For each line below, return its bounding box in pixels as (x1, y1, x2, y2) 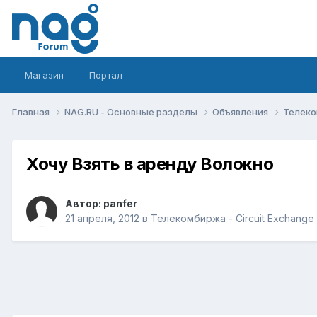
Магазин (25, 69, 64, 81)
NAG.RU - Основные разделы (64, 105, 200, 117)
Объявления (212, 105, 270, 117)
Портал (89, 69, 122, 81)
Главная (12, 105, 52, 117)
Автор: (65, 197, 103, 210)
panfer (103, 197, 137, 210)
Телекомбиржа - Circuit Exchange (151, 212, 314, 225)
